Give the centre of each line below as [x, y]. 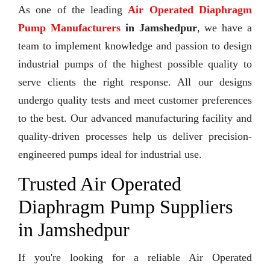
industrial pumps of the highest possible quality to [135, 64]
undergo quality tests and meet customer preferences [135, 100]
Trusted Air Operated [100, 184]
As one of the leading [73, 10]
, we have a [224, 28]
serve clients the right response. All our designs [135, 82]
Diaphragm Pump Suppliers [125, 207]
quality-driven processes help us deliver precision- [135, 137]
